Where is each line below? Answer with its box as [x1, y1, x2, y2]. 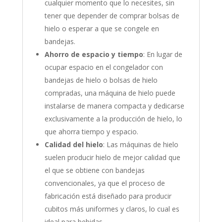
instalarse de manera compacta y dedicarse [44, 101, 184, 111]
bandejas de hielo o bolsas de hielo [44, 75, 158, 85]
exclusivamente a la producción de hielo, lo [44, 113, 182, 123]
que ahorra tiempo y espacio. [44, 126, 138, 136]
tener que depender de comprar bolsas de [44, 10, 179, 20]
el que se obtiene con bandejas [44, 165, 145, 175]
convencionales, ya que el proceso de [44, 178, 165, 188]
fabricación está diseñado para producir [44, 191, 171, 201]
